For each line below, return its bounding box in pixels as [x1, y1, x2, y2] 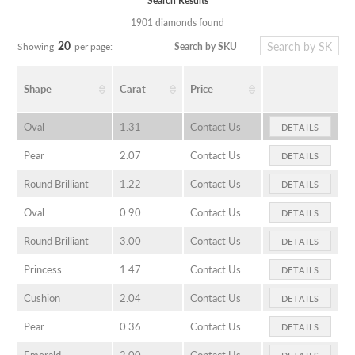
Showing [17, 40, 54, 54]
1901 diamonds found [131, 16, 224, 29]
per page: [74, 40, 113, 54]
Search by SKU [174, 39, 237, 53]
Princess [24, 261, 62, 277]
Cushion [24, 289, 60, 305]
